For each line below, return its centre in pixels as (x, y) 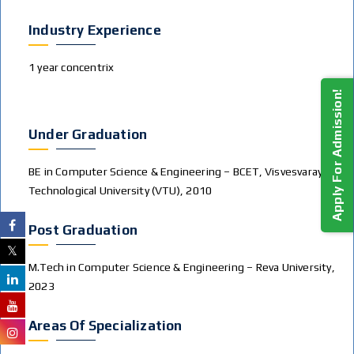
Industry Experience (95, 30)
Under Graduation (88, 134)
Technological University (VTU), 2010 (121, 190)
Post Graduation (83, 230)
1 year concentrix (72, 67)
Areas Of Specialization (105, 326)
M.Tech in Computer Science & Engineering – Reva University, (183, 267)
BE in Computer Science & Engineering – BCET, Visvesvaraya (179, 171)
